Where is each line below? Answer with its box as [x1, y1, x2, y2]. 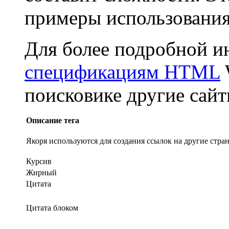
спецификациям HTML [25, 61, 220, 83]
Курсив [26, 157, 52, 166]
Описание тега [26, 116, 79, 125]
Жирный [26, 168, 57, 177]
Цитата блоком [26, 203, 78, 213]
